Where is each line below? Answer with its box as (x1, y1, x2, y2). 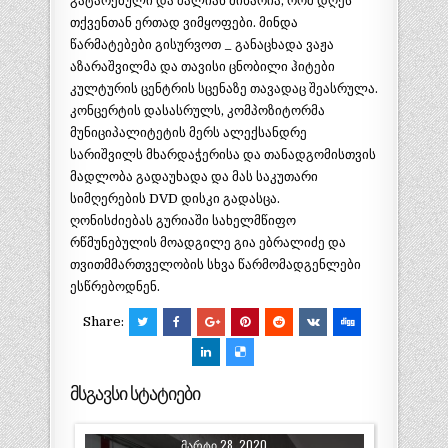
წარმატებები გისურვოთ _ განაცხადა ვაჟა (69, 37, 334, 53)
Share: (82, 314, 127, 330)
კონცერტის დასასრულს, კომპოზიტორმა (69, 103, 325, 119)
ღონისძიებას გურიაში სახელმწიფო (69, 213, 296, 229)
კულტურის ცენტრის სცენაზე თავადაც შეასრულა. (69, 81, 378, 97)
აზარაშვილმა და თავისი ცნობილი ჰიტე (69, 59, 321, 75)
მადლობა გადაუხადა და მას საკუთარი (69, 169, 318, 185)
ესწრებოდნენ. (69, 279, 160, 295)
